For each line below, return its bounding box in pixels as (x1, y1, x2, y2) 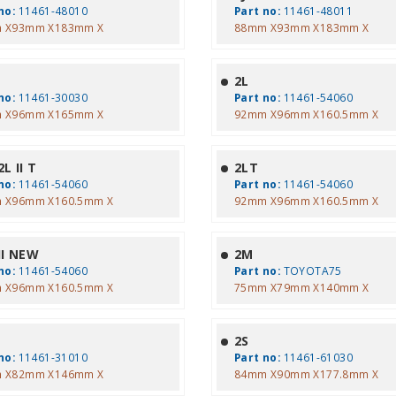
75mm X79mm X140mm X (233, 280, 369, 294)
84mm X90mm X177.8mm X (233, 367, 379, 381)
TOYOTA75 (280, 263, 342, 278)
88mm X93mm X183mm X (233, 20, 369, 34)
